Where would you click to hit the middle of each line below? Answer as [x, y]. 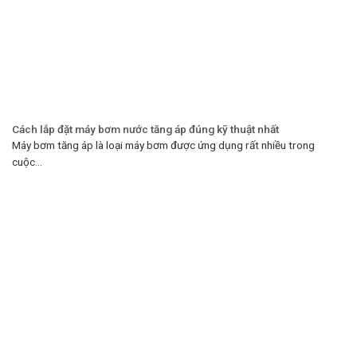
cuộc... [27, 161]
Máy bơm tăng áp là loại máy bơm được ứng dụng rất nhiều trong [163, 145]
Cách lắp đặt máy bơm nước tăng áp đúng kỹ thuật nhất [145, 129]
